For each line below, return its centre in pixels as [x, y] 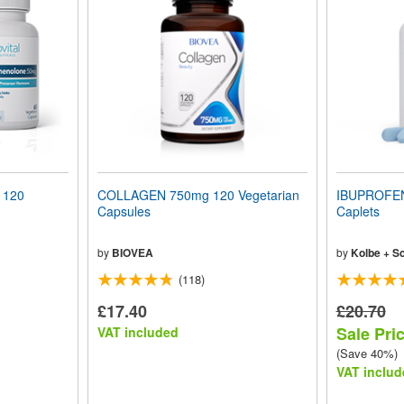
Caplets [358, 211]
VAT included [138, 332]
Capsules [124, 211]
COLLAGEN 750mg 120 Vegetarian [198, 195]
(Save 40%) [367, 353]
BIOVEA [132, 253]
